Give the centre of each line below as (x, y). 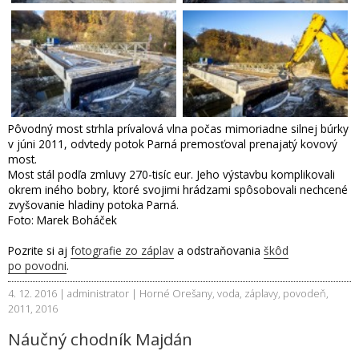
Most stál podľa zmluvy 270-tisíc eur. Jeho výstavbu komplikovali (171, 174)
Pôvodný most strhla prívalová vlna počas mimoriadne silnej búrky (178, 128)
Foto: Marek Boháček (63, 220)
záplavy (261, 293)
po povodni (37, 265)
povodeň (305, 293)
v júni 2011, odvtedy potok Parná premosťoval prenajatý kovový (173, 143)
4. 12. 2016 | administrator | (74, 293)
